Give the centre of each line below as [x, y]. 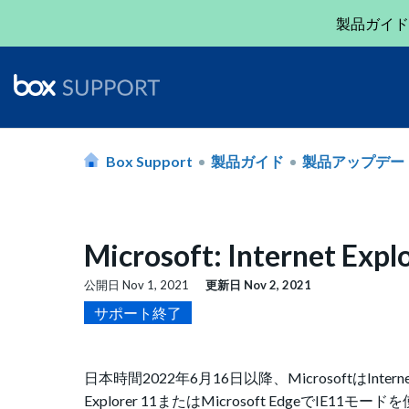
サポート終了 [138, 313]
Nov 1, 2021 [156, 285]
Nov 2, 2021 [278, 285]
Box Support [149, 161]
